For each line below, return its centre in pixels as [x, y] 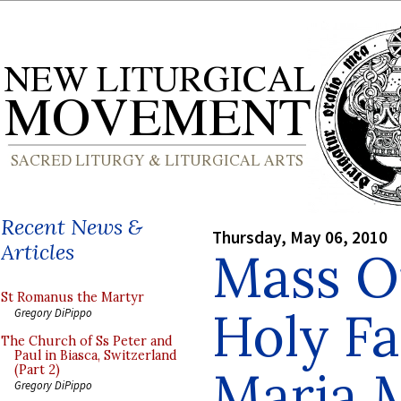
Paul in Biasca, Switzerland [96, 355]
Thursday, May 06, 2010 [300, 237]
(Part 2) [37, 370]
